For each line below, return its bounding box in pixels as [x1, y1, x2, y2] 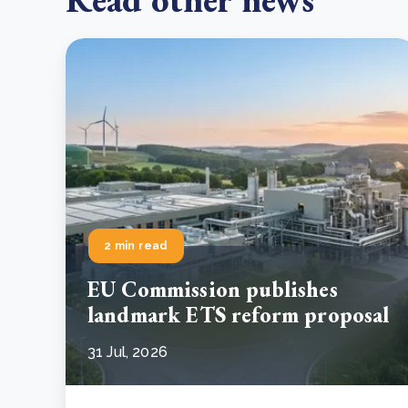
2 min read [104, 239, 168, 252]
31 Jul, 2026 [87, 342, 168, 361]
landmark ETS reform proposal [87, 300, 390, 329]
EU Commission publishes [87, 274, 338, 303]
